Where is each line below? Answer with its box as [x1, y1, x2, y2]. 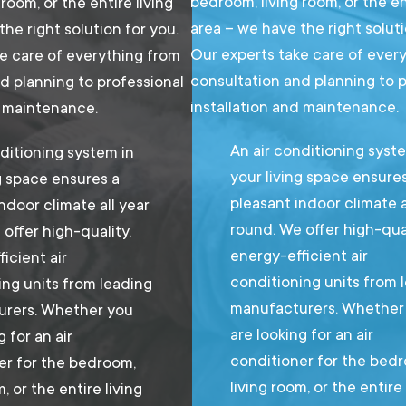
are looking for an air [230, 325, 374, 343]
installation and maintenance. [190, 98, 400, 116]
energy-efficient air [230, 246, 369, 265]
